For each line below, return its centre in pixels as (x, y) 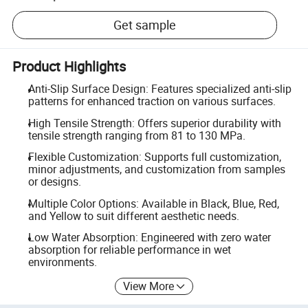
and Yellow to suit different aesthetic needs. (133, 216)
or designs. (54, 182)
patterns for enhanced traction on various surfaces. (152, 101)
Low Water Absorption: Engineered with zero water (149, 238)
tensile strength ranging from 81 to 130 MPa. (136, 135)
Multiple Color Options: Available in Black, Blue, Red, (153, 203)
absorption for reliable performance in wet (129, 250)
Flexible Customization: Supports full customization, (154, 157)
